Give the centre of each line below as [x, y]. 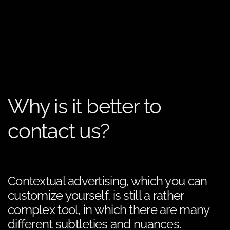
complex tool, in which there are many [109, 210]
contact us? [59, 131]
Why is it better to [85, 106]
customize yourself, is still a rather [96, 196]
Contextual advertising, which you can [108, 181]
